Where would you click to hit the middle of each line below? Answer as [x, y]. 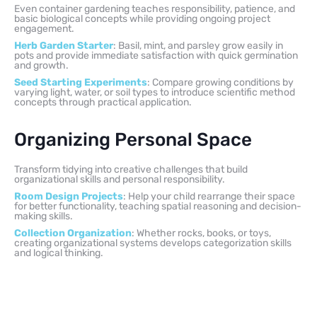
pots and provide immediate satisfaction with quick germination [156, 56]
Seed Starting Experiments [81, 83]
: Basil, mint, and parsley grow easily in [198, 46]
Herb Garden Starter [64, 46]
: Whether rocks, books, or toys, [201, 234]
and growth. [41, 66]
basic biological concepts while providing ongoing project [142, 19]
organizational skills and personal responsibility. [120, 180]
